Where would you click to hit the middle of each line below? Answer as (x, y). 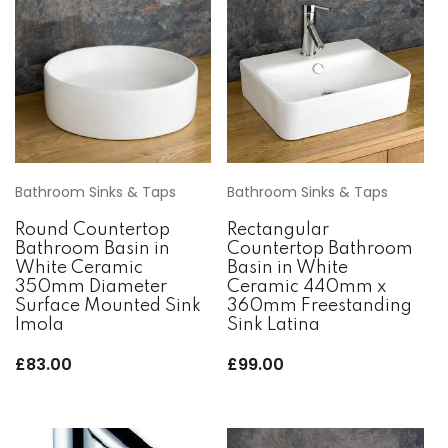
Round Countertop (92, 230)
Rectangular (278, 230)
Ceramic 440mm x (307, 287)
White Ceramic (79, 268)
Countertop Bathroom (320, 249)
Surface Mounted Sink (108, 306)
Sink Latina (274, 325)
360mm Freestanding (320, 306)
